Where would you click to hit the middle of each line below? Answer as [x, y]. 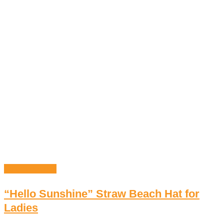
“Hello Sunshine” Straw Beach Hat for [102, 194]
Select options [30, 169]
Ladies [21, 208]
